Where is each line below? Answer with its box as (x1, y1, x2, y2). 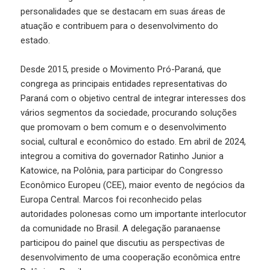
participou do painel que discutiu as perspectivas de (20, 237, 225, 248)
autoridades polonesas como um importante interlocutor (20, 208, 247, 219)
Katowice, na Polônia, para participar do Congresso (20, 165, 224, 176)
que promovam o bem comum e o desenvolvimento (20, 121, 227, 133)
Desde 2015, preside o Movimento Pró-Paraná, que (20, 63, 222, 75)
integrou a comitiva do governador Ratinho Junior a (20, 150, 224, 162)
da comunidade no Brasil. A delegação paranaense (20, 222, 221, 234)
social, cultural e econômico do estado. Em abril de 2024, (20, 136, 246, 147)
